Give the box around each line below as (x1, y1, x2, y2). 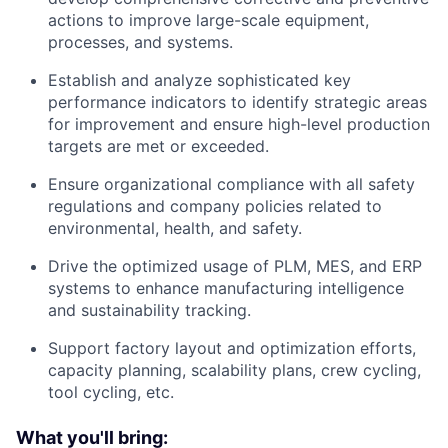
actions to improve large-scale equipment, (48, 10, 369, 31)
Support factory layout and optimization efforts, (48, 338, 416, 359)
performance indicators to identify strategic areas (48, 92, 427, 113)
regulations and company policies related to (48, 196, 382, 217)
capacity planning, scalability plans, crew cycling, (48, 360, 421, 381)
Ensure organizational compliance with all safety (48, 174, 415, 195)
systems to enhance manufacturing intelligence (48, 278, 404, 299)
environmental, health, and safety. (48, 218, 302, 239)
